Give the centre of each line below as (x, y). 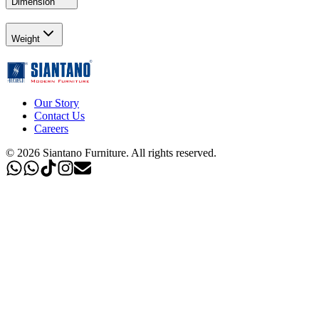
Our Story (57, 103)
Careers (51, 128)
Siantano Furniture (84, 152)
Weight (26, 39)
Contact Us (59, 115)
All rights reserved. (174, 152)
